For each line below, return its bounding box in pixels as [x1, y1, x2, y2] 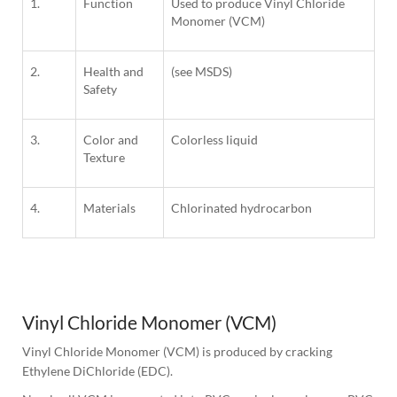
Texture [83, 150, 125, 166]
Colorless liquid [171, 132, 258, 148]
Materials [83, 200, 136, 216]
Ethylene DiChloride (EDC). [22, 363, 173, 379]
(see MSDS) [171, 64, 232, 80]
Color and [83, 132, 138, 148]
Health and [83, 64, 144, 80]
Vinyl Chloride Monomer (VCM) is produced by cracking [22, 344, 332, 360]
